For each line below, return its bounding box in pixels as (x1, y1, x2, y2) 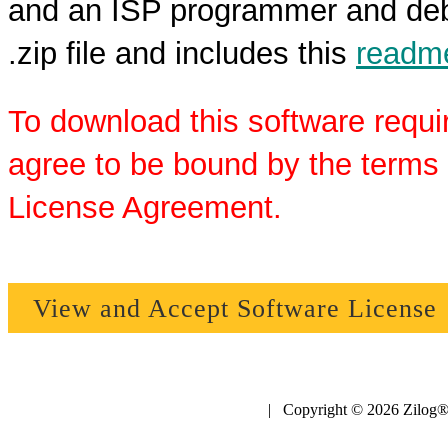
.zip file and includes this (8, 36, 356, 71)
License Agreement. (8, 190, 282, 225)
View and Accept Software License (33, 293, 437, 323)
